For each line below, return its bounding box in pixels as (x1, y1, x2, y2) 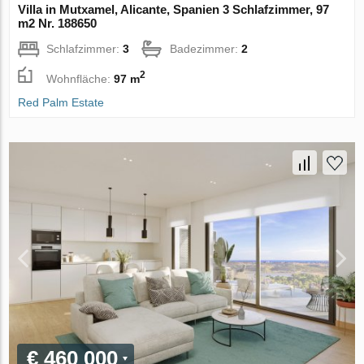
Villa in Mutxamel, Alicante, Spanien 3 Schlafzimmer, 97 (18, 2, 330, 17)
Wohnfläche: (46, 71, 115, 85)
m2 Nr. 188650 (18, 16, 97, 31)
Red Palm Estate (18, 96, 105, 110)
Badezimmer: (170, 42, 242, 56)
